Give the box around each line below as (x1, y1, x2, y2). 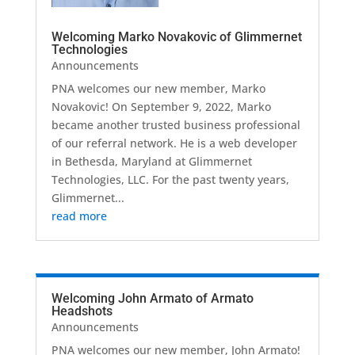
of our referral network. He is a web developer (51, 135, 297, 151)
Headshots (51, 303, 113, 319)
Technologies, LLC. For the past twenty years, (51, 171, 289, 187)
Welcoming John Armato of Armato (51, 290, 254, 306)
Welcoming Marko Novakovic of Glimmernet (51, 29, 302, 44)
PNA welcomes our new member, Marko (51, 80, 265, 96)
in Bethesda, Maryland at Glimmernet (51, 153, 252, 169)
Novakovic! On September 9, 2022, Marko (51, 98, 271, 114)
